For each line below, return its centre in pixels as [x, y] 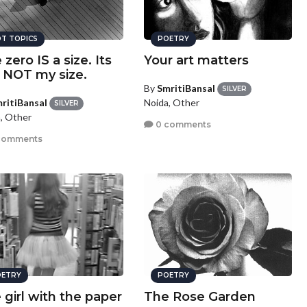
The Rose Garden [200, 297]
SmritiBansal [186, 88]
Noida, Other [172, 103]
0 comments [183, 124]
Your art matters [197, 60]
